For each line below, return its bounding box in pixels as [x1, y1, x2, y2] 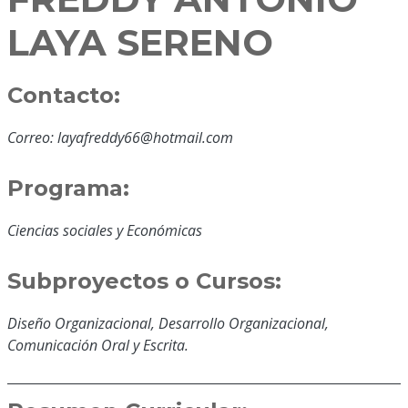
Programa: [7, 174, 129, 201]
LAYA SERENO [7, 19, 273, 65]
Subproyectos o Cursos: [7, 267, 281, 294]
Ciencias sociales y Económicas [7, 219, 202, 240]
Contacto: [7, 81, 120, 108]
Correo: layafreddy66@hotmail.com [7, 127, 233, 148]
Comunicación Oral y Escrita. [7, 334, 189, 355]
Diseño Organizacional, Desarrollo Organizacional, [7, 312, 329, 333]
